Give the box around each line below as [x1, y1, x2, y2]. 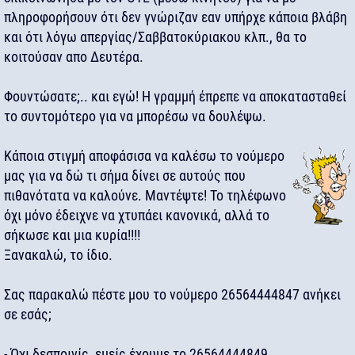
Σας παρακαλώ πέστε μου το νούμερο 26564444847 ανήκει [4, 286, 341, 303]
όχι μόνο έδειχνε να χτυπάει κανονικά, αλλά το [4, 207, 269, 223]
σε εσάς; [4, 306, 52, 323]
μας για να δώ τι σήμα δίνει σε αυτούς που [4, 167, 246, 184]
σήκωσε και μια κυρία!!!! [4, 227, 140, 243]
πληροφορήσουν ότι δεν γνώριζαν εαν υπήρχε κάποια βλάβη [4, 9, 347, 25]
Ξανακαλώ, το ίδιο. [4, 246, 113, 263]
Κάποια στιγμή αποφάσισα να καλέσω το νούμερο [4, 147, 284, 164]
